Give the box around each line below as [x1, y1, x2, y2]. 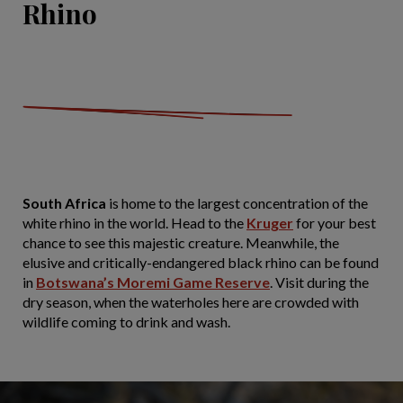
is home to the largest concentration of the [106, 194, 368, 211]
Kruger [246, 214, 293, 231]
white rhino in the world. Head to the [22, 214, 246, 231]
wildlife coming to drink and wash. [22, 313, 230, 330]
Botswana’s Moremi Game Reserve [36, 273, 270, 291]
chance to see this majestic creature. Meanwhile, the [22, 234, 339, 251]
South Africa [22, 194, 106, 211]
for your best [293, 214, 376, 231]
